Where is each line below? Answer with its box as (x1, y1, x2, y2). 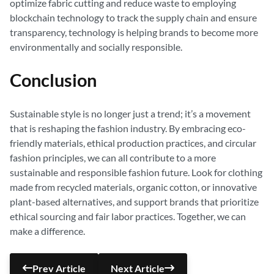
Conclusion (10, 70, 97, 91)
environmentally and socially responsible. (10, 41, 182, 53)
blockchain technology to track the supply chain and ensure (10, 12, 257, 23)
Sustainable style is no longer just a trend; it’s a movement (10, 108, 251, 119)
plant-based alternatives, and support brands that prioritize (10, 196, 259, 207)
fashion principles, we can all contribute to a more (10, 152, 216, 163)
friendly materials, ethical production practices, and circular (10, 137, 256, 149)
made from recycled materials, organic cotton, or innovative (10, 181, 257, 193)
